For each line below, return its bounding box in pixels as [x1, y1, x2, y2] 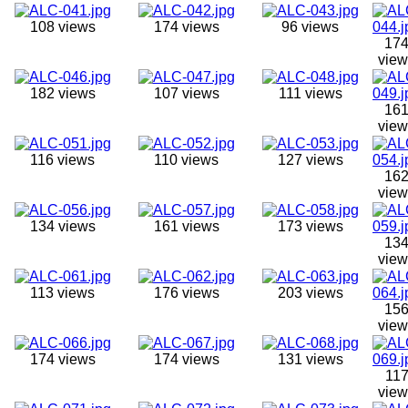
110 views [154, 151, 219, 168]
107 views [153, 85, 219, 101]
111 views [278, 85, 342, 101]
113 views [30, 284, 95, 301]
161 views [153, 218, 219, 234]
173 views [277, 218, 343, 234]
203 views [277, 284, 343, 301]
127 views [277, 151, 343, 168]
